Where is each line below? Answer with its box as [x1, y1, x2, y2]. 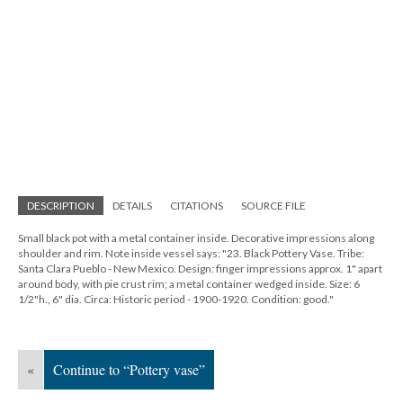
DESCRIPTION [27, 199, 94, 212]
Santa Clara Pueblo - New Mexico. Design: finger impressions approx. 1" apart [18, 262, 382, 275]
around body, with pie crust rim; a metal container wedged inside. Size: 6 [18, 277, 360, 291]
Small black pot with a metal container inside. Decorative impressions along [18, 231, 374, 245]
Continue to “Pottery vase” [53, 360, 205, 379]
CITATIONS [170, 199, 223, 212]
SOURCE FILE [241, 199, 306, 212]
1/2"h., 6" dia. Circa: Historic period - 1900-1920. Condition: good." [18, 292, 334, 306]
